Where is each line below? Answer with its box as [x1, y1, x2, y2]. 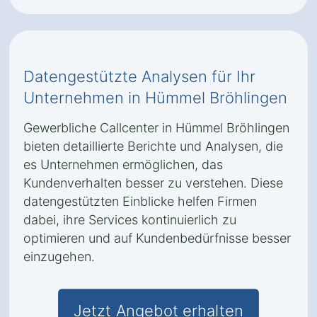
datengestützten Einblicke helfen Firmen [23, 194, 257, 209]
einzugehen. [23, 249, 95, 264]
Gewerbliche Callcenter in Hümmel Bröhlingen [23, 120, 289, 135]
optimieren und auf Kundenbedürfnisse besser [23, 231, 291, 246]
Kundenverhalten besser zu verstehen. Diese [23, 175, 283, 190]
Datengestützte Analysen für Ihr [23, 67, 255, 86]
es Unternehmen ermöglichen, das [23, 157, 223, 172]
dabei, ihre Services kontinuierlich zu [23, 212, 236, 227]
